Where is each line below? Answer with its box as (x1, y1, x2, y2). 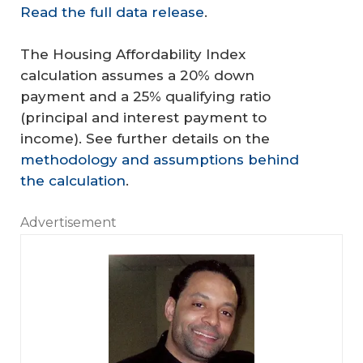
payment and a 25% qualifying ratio (20, 88, 271, 105)
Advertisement (20, 215, 117, 231)
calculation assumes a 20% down (20, 66, 254, 83)
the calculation (20, 172, 126, 189)
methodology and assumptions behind (20, 151, 299, 168)
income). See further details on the (20, 130, 270, 147)
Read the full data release (20, 4, 204, 21)
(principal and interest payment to (20, 109, 267, 126)
